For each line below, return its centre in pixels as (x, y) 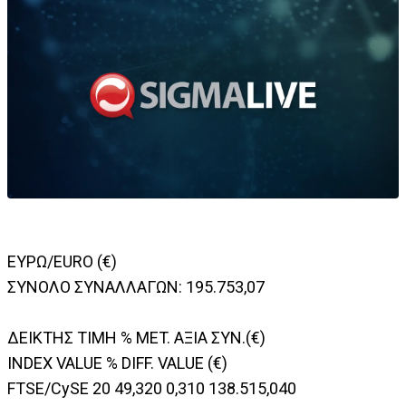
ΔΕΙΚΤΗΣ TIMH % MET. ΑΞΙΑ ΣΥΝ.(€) (136, 338)
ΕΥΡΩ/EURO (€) (62, 262)
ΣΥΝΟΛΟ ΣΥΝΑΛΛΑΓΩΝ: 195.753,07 (136, 287)
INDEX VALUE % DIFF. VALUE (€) (117, 363)
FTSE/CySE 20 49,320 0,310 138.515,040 (152, 389)
